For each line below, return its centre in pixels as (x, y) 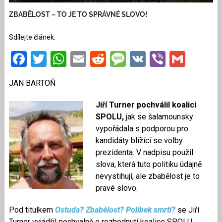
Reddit (128, 59)
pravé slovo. (116, 188)
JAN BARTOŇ (32, 83)
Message (157, 59)
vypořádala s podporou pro (142, 128)
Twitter (71, 59)
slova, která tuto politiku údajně (148, 164)
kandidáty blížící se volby (139, 140)
